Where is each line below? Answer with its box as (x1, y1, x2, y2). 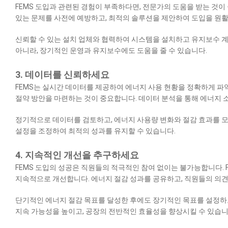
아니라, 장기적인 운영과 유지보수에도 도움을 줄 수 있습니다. (15, 46, 207, 55)
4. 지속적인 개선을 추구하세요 (15, 150, 139, 161)
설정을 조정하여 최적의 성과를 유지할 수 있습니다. (15, 127, 176, 135)
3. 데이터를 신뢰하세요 (15, 69, 109, 80)
